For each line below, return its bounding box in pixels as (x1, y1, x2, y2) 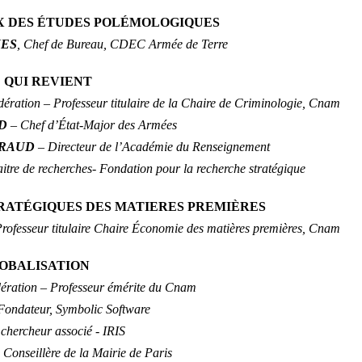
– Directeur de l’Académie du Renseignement (38, 140, 271, 154)
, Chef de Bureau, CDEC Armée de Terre (17, 36, 229, 51)
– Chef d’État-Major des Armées (11, 118, 178, 133)
